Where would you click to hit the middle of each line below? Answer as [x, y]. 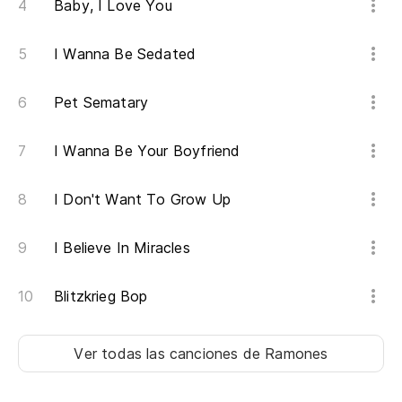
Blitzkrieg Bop [101, 297]
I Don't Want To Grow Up [143, 200]
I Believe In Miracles [122, 248]
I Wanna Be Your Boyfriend [147, 151]
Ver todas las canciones [158, 354]
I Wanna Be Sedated [125, 54]
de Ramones [285, 354]
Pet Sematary [101, 103]
